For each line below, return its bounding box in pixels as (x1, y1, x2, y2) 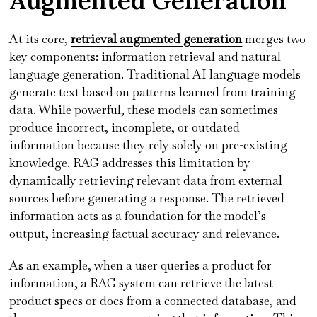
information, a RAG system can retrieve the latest (9, 275, 274, 291)
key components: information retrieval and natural (9, 48, 282, 64)
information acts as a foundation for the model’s (9, 207, 267, 224)
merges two (242, 30, 306, 47)
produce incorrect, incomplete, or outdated (9, 119, 241, 135)
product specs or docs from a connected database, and (9, 292, 297, 309)
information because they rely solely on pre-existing (9, 137, 288, 153)
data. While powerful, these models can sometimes (9, 101, 279, 117)
